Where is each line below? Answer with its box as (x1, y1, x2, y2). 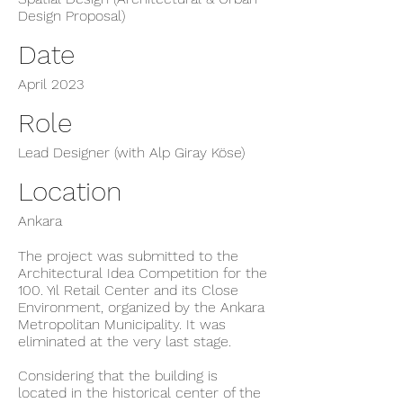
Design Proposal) (18, 7, 125, 24)
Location (18, 175, 121, 207)
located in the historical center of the (18, 384, 261, 401)
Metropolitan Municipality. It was (18, 316, 226, 333)
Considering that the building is (18, 367, 218, 384)
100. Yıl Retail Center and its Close (18, 282, 238, 299)
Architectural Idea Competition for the (18, 264, 267, 282)
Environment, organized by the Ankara (18, 299, 264, 316)
